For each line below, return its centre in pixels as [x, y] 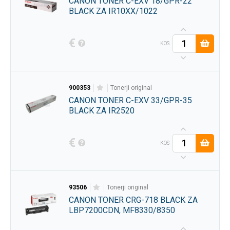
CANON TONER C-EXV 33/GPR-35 [130, 100]
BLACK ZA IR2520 [101, 110]
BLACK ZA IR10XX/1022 [113, 11]
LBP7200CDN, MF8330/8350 [122, 210]
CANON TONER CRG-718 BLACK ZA [133, 200]
